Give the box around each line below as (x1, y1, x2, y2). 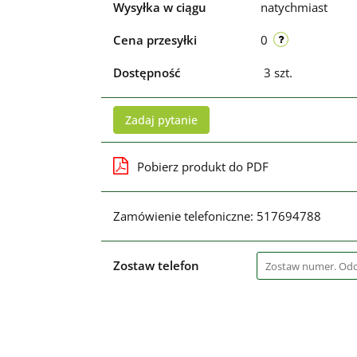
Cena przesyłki (112, 32, 197, 49)
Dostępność (112, 65, 180, 81)
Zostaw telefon (112, 257, 199, 274)
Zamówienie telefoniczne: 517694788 (112, 208, 321, 225)
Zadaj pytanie (124, 112, 198, 128)
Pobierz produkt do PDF (136, 159, 269, 175)
